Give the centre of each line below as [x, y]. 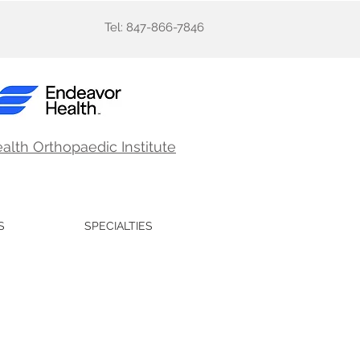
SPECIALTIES [119, 226]
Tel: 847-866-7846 [154, 27]
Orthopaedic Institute [104, 147]
